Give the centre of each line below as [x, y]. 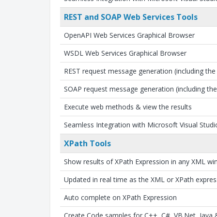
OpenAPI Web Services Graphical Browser [129, 35]
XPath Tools [87, 143]
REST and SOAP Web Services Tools [131, 17]
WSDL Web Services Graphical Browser [125, 53]
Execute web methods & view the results [128, 107]
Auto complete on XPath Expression [120, 197]
